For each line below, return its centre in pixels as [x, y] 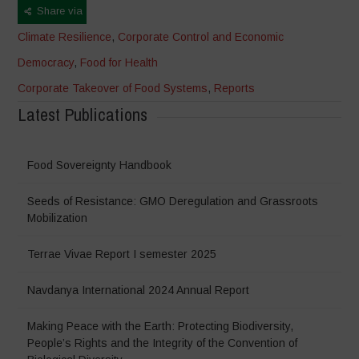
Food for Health [119, 62]
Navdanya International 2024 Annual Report [139, 290]
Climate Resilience [65, 36]
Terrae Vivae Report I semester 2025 [122, 254]
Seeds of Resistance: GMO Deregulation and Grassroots [173, 201]
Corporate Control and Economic [201, 36]
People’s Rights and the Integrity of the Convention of [163, 343]
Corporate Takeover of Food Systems [113, 88]
